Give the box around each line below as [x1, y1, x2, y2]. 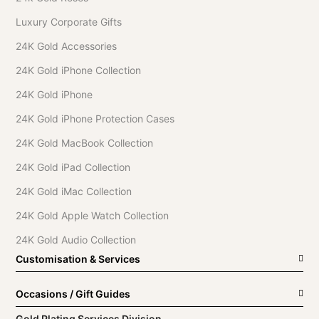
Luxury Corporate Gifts [16, 15, 122, 28]
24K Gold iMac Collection [16, 184, 132, 197]
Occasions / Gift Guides [16, 287, 131, 300]
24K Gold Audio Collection [16, 233, 137, 246]
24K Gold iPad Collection [16, 160, 131, 173]
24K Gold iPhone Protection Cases [16, 112, 175, 125]
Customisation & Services [16, 252, 141, 265]
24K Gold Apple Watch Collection [16, 209, 169, 221]
